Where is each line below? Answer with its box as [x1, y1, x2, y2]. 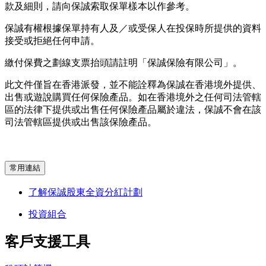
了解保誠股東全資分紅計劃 [28, 186, 142, 197]
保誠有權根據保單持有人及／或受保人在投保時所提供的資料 [5, 23, 261, 34]
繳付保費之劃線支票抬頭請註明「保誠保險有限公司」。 [5, 58, 242, 68]
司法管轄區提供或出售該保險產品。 [5, 117, 157, 128]
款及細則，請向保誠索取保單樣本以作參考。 [5, 1, 195, 12]
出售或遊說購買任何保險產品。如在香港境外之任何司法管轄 [5, 92, 261, 103]
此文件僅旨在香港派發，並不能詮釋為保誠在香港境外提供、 [5, 80, 261, 90]
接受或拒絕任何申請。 [5, 36, 100, 46]
